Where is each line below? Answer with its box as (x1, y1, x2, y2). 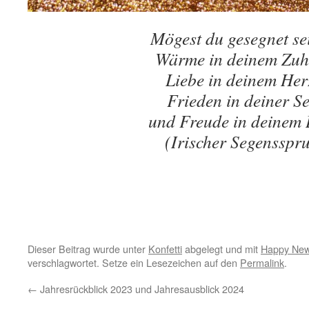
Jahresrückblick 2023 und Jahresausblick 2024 (37, 281, 244, 296)
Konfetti (148, 241, 182, 256)
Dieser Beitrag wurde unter (28, 241, 148, 256)
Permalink (240, 255, 284, 270)
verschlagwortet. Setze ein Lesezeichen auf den (28, 255, 240, 270)
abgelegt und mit (182, 241, 261, 256)
